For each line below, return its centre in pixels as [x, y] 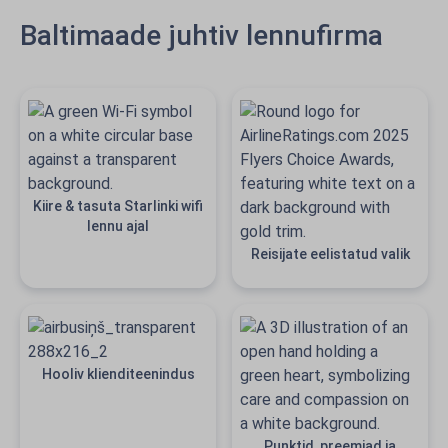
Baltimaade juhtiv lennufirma [201, 35]
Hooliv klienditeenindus [118, 374]
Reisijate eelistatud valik [330, 254]
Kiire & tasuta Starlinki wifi [118, 206]
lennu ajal [118, 226]
